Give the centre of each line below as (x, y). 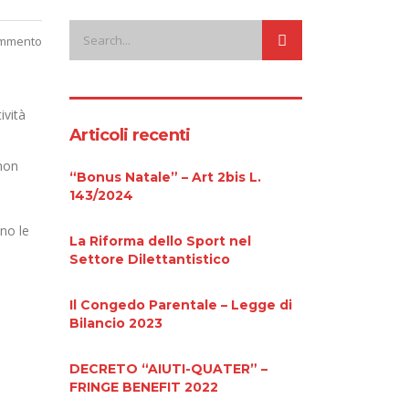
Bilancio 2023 (116, 323)
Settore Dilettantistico (150, 259)
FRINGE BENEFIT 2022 (144, 387)
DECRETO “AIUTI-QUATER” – (168, 368)
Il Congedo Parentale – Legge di (181, 304)
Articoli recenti (130, 135)
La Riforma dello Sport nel (160, 241)
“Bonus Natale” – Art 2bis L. (165, 177)
